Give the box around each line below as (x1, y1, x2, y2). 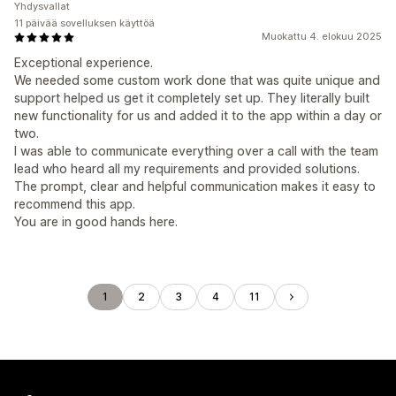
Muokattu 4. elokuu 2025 (262, 30, 382, 42)
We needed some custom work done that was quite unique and (14, 72, 380, 88)
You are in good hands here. (14, 214, 178, 229)
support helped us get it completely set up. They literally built (14, 90, 369, 105)
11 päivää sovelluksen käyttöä (14, 17, 155, 29)
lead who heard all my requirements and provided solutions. (14, 161, 360, 176)
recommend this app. (14, 196, 135, 211)
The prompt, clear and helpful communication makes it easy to (14, 179, 376, 194)
